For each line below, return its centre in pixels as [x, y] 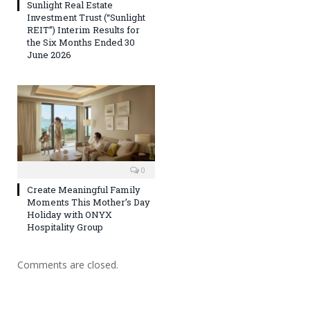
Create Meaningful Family [84, 190]
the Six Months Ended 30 [81, 42]
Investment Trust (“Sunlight [86, 17]
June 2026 [49, 54]
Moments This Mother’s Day [89, 202]
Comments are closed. [68, 265]
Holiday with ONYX [70, 215]
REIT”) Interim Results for [83, 29]
